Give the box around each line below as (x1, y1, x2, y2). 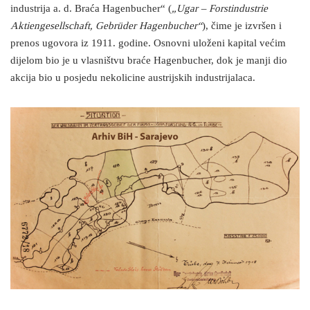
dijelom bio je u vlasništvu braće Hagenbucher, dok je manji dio (10, 55, 287, 67)
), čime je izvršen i (202, 20, 282, 33)
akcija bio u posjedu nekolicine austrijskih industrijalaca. (10, 72, 255, 84)
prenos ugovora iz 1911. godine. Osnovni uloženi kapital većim (10, 37, 286, 50)
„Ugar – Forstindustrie (172, 3, 268, 15)
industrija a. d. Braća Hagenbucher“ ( (10, 3, 172, 15)
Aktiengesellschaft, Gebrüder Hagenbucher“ (10, 20, 202, 33)
